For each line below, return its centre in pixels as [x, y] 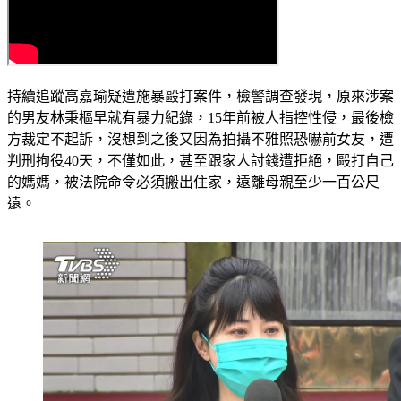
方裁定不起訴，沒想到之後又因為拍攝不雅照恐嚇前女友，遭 [200, 140]
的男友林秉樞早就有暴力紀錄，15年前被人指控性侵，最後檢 [200, 118]
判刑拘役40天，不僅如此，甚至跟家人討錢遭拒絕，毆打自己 [200, 161]
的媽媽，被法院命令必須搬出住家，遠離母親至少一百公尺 [193, 183]
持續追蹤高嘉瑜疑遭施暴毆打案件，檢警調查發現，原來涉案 [200, 97]
